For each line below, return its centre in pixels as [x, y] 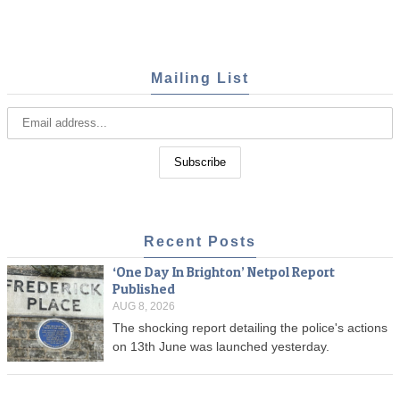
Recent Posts [200, 242]
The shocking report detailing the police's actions [250, 328]
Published [144, 289]
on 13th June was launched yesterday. [221, 347]
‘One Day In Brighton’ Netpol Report [224, 272]
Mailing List [200, 77]
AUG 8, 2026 [144, 307]
